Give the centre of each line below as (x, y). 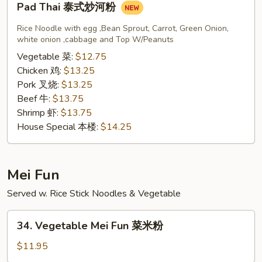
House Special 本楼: (59, 127)
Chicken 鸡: (40, 71)
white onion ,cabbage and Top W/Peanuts (95, 39)
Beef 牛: (35, 99)
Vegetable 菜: (46, 57)
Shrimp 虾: (39, 113)
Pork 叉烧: (39, 85)
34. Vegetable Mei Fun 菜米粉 (90, 226)
